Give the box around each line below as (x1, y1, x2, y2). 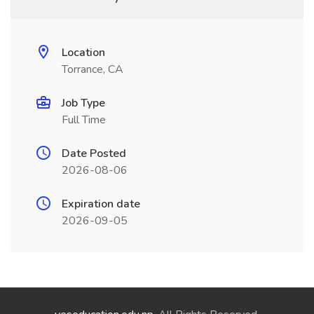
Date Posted (62, 146, 126, 161)
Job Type (62, 95, 105, 111)
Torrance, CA (62, 62, 123, 77)
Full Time (62, 112, 106, 128)
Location (62, 45, 105, 60)
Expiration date (62, 196, 140, 212)
